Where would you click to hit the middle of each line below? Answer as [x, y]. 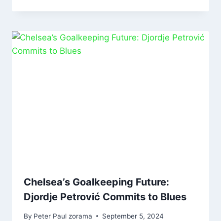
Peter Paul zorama [63, 216]
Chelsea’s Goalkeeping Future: [96, 182]
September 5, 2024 [133, 216]
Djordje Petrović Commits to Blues [105, 197]
